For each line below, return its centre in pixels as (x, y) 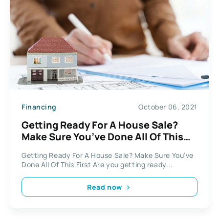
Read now (105, 187)
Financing (39, 107)
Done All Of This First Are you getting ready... (97, 165)
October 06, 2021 (168, 107)
